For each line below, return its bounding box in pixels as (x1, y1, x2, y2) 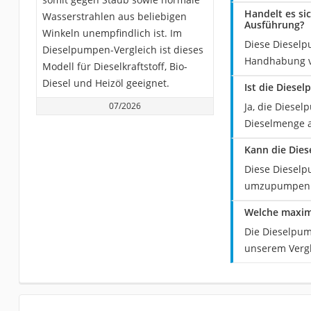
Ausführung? (244, 18, 304, 31)
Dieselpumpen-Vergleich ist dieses (42, 43, 203, 56)
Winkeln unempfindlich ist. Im (42, 26, 182, 40)
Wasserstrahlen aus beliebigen (42, 10, 187, 23)
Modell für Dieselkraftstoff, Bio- (42, 60, 187, 73)
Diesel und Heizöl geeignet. (42, 76, 169, 90)
